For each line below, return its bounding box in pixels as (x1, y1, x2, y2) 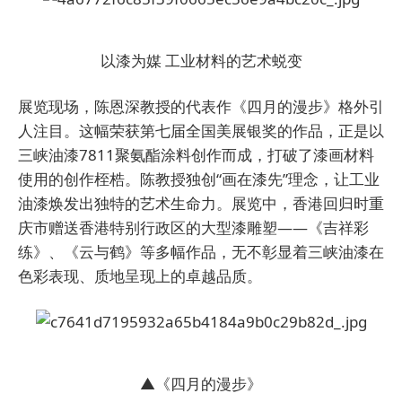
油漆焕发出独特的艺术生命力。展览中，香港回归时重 (18, 193, 384, 214)
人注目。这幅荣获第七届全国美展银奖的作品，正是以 (18, 120, 384, 142)
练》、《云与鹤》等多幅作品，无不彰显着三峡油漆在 (18, 241, 384, 263)
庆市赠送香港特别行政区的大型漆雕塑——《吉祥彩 (18, 217, 369, 239)
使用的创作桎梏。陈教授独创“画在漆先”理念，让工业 (18, 169, 380, 190)
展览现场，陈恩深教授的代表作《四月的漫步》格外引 (18, 96, 384, 118)
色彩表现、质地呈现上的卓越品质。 (18, 266, 262, 287)
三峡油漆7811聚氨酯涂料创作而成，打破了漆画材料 (18, 144, 374, 166)
